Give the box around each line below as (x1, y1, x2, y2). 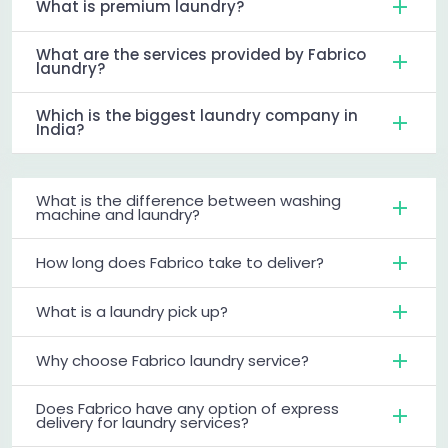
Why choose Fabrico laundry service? (36, 349, 309, 371)
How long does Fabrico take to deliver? (36, 251, 324, 273)
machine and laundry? (36, 203, 200, 225)
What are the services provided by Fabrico (36, 43, 366, 65)
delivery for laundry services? (36, 411, 249, 433)
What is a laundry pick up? (36, 300, 228, 322)
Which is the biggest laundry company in (36, 104, 358, 126)
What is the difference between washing (36, 189, 341, 211)
